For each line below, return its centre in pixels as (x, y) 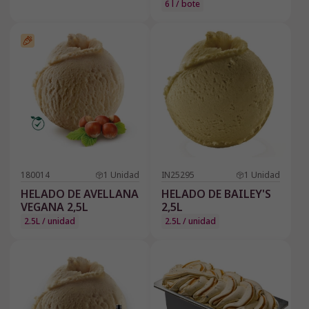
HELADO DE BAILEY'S (216, 194)
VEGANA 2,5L (54, 207)
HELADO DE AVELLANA (80, 194)
